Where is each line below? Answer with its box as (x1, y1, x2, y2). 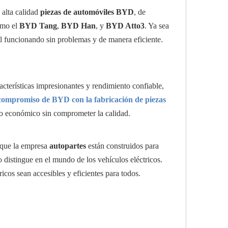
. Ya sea (145, 21, 169, 30)
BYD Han (61, 21, 96, 30)
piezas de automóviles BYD (40, 8, 134, 16)
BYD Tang (19, 21, 57, 30)
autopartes (49, 141, 86, 150)
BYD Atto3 (106, 21, 145, 30)
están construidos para (86, 141, 159, 150)
